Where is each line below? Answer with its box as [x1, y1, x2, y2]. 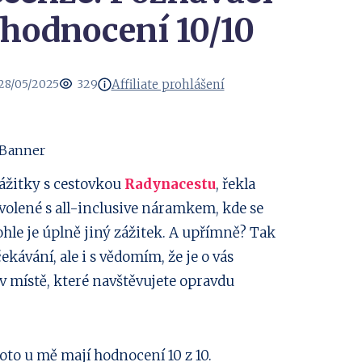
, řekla [216, 175, 255, 193]
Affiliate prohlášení [111, 76, 225, 92]
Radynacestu [124, 175, 216, 193]
